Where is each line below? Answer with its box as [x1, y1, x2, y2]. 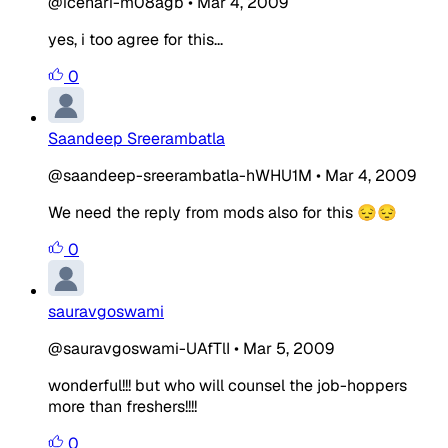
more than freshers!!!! [48, 395, 197, 417]
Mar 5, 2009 [243, 337, 334, 359]
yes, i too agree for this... [48, 28, 223, 50]
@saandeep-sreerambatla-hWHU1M [48, 164, 312, 186]
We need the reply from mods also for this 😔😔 [48, 201, 397, 223]
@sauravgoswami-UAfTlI [48, 337, 230, 359]
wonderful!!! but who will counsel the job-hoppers [48, 374, 407, 396]
